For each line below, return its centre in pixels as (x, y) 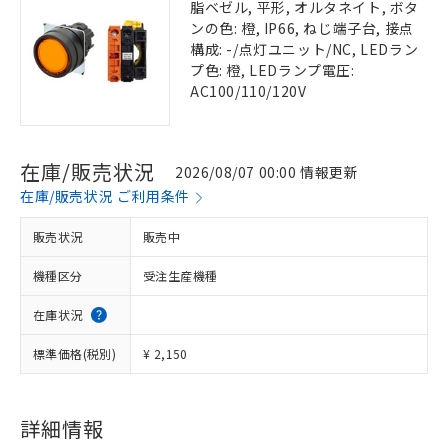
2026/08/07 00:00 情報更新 (267, 171)
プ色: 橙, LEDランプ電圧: (272, 70)
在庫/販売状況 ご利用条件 (105, 196)
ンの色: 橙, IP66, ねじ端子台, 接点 (302, 28)
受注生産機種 (180, 275)
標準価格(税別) (75, 353)
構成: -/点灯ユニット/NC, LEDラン (304, 49)
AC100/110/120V (248, 91)
